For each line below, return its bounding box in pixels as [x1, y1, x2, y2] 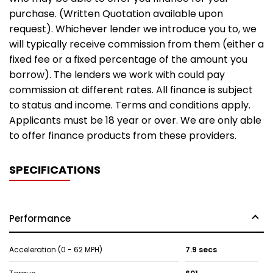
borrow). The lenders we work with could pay [9, 67, 225, 82]
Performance [9, 211, 71, 225]
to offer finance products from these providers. [9, 128, 236, 143]
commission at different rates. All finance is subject [9, 82, 253, 97]
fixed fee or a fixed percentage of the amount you [9, 52, 247, 66]
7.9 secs [185, 244, 217, 255]
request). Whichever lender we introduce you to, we [9, 21, 257, 36]
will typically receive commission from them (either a [9, 37, 264, 51]
